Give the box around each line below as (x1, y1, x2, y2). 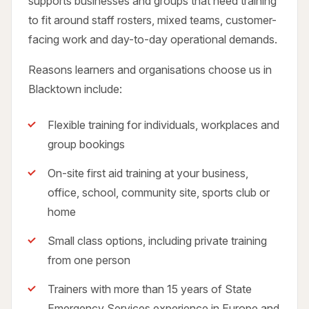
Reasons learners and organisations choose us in (28, 62, 272, 77)
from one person (48, 252, 130, 267)
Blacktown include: (28, 81, 122, 96)
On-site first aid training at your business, (48, 166, 248, 180)
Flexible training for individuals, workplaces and (48, 117, 279, 132)
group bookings (48, 137, 125, 151)
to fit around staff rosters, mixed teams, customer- (28, 12, 277, 27)
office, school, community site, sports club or (48, 185, 270, 199)
